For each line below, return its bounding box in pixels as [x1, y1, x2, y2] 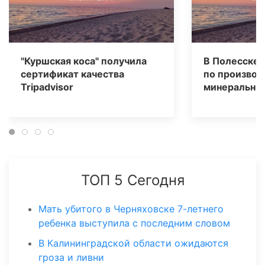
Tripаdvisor [21, 81, 73, 93]
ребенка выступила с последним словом [38, 217, 230, 230]
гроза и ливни [38, 251, 104, 264]
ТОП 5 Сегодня [80, 172, 185, 189]
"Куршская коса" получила [21, 55, 147, 67]
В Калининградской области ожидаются [38, 237, 228, 250]
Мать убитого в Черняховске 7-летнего [38, 203, 224, 215]
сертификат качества [21, 68, 124, 80]
